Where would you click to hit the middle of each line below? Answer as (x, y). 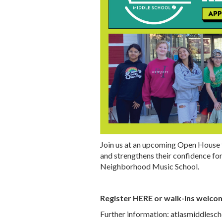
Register (116, 198)
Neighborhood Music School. (150, 166)
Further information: (135, 214)
